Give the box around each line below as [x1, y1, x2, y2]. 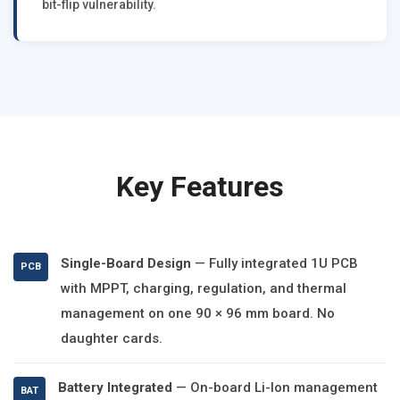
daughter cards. [61, 330, 162, 346]
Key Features [116, 170, 284, 204]
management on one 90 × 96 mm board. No [61, 305, 335, 321]
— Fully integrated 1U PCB [191, 255, 358, 271]
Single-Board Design [61, 255, 191, 271]
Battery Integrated [58, 379, 172, 396]
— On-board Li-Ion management [172, 379, 378, 396]
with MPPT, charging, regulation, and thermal [61, 280, 346, 296]
